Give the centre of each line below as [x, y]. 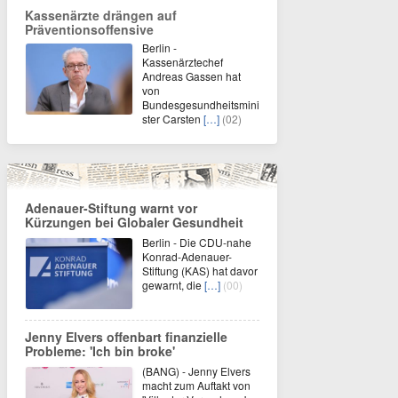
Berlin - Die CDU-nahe [197, 242]
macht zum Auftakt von [196, 385]
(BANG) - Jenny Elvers [196, 371]
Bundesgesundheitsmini [201, 104]
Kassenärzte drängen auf [101, 15]
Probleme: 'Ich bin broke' [100, 351]
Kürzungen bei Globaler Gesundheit [134, 222]
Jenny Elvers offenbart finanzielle [126, 337]
